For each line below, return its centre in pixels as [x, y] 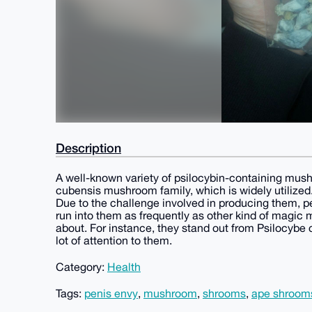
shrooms [224, 293]
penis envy [111, 293]
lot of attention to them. [114, 240]
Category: [81, 267]
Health [124, 267]
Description [88, 148]
